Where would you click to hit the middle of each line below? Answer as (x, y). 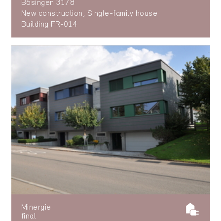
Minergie (36, 208)
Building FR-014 (49, 24)
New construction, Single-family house (89, 14)
